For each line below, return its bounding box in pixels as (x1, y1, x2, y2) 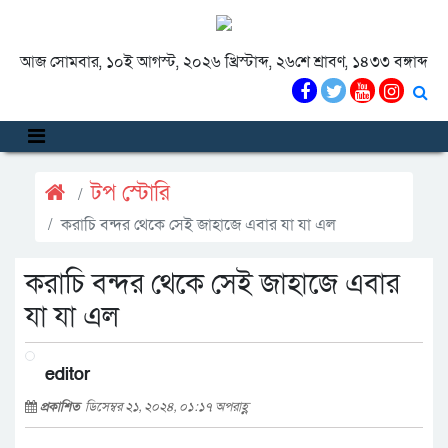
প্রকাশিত (40, 398, 85, 416)
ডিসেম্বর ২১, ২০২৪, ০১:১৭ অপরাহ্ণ (85, 398, 249, 416)
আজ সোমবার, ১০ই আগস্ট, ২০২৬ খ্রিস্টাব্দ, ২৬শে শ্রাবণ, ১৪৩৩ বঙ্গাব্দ (20, 51, 428, 73)
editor (45, 363, 90, 386)
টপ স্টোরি (91, 179, 170, 208)
